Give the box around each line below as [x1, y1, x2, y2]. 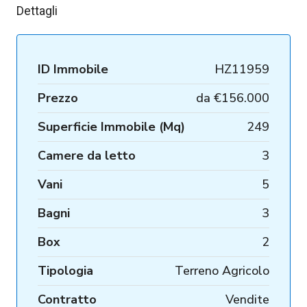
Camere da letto [38, 147, 136, 164]
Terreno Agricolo [175, 262, 269, 279]
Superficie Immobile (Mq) [38, 118, 185, 135]
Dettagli [16, 3, 58, 18]
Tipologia [38, 262, 93, 279]
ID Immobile [38, 60, 108, 77]
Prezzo [38, 89, 78, 106]
